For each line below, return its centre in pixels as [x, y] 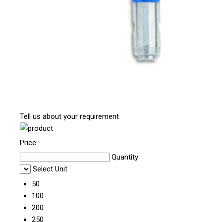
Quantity [125, 157]
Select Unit [50, 169]
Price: [29, 143]
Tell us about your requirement [69, 117]
